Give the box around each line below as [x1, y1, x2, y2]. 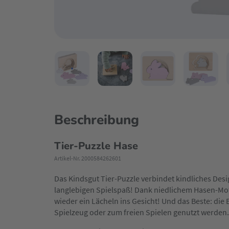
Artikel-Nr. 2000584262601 [54, 154, 121, 163]
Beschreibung [54, 111, 139, 129]
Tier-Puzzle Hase [54, 139, 138, 153]
